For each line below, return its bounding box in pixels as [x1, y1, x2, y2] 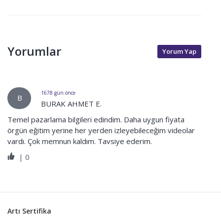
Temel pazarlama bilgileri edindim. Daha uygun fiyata [7, 114, 184, 124]
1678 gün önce [41, 89, 75, 96]
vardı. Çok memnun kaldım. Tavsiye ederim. [7, 136, 152, 146]
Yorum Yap [162, 47, 196, 56]
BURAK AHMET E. [41, 99, 102, 109]
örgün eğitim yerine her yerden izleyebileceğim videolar [7, 125, 195, 135]
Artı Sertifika [7, 206, 51, 216]
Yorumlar [7, 43, 61, 59]
